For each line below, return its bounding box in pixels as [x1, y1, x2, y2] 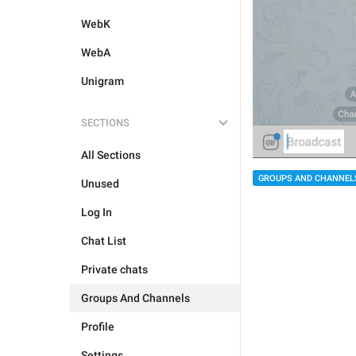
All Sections [81, 149, 141, 161]
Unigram [81, 75, 124, 87]
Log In [81, 206, 112, 219]
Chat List [81, 234, 126, 247]
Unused [81, 177, 119, 190]
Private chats [81, 263, 148, 276]
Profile [81, 320, 114, 333]
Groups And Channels [81, 292, 190, 304]
